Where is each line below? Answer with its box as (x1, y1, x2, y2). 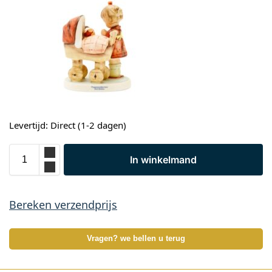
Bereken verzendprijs (9, 197, 117, 212)
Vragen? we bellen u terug (87, 234, 185, 243)
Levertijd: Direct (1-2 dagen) (9, 119, 126, 132)
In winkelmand (130, 153, 197, 166)
